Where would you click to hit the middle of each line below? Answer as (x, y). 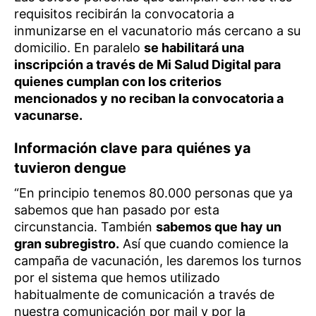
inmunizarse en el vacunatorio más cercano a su (157, 31)
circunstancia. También (85, 227)
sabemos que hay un (219, 227)
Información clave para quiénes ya (133, 148)
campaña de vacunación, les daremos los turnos (158, 261)
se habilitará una (194, 48)
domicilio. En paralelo (79, 48)
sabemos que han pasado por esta (117, 210)
